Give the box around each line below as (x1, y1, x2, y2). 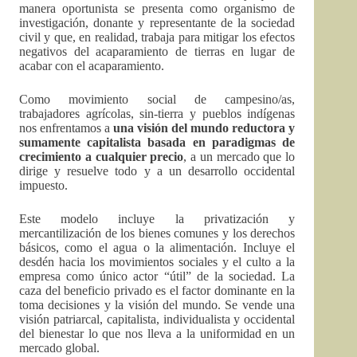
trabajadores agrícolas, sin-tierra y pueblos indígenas (19, 107, 296, 121)
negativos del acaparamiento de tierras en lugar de (19, 45, 296, 59)
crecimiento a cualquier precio (19, 150, 184, 164)
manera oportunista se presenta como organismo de (19, 2, 296, 16)
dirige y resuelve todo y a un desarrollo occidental (19, 164, 296, 178)
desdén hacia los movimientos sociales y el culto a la (19, 255, 296, 269)
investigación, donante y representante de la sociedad (19, 16, 296, 30)
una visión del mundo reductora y (113, 121, 296, 135)
